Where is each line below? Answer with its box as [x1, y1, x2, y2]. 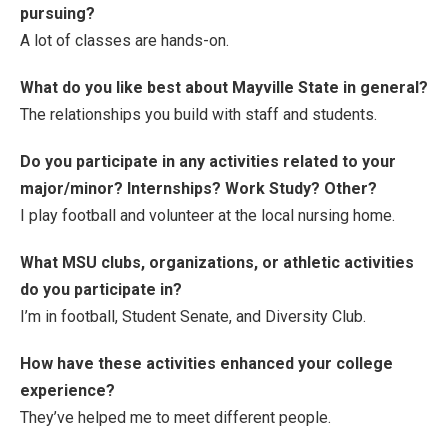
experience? [20, 380, 115, 400]
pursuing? [20, 3, 95, 23]
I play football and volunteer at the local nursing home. [20, 205, 395, 225]
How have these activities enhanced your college [20, 353, 393, 373]
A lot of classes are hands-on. [20, 30, 229, 50]
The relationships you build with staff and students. [20, 104, 377, 124]
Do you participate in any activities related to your [20, 151, 396, 171]
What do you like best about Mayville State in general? [20, 77, 428, 97]
